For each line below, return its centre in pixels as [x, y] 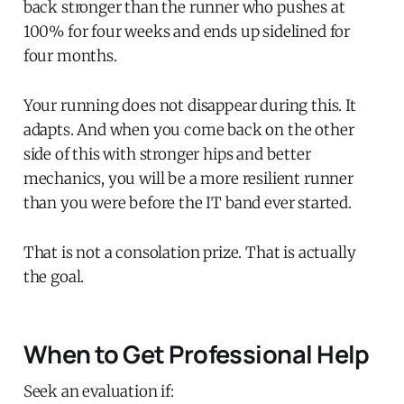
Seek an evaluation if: [98, 391]
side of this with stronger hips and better [167, 154]
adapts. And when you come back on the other [188, 129]
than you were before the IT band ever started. [187, 202]
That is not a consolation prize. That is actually [189, 252]
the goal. [54, 276]
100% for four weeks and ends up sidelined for [187, 31]
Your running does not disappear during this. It [189, 105]
